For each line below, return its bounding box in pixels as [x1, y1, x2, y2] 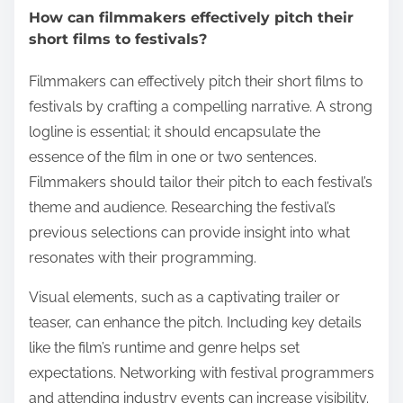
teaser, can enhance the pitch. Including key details [29, 314, 362, 332]
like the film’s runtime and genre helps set [29, 339, 300, 357]
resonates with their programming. [29, 249, 256, 267]
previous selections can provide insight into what [29, 224, 350, 242]
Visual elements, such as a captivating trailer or [29, 289, 340, 307]
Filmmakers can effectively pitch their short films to [29, 73, 363, 91]
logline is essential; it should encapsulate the [29, 123, 320, 141]
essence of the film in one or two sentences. [29, 148, 317, 166]
